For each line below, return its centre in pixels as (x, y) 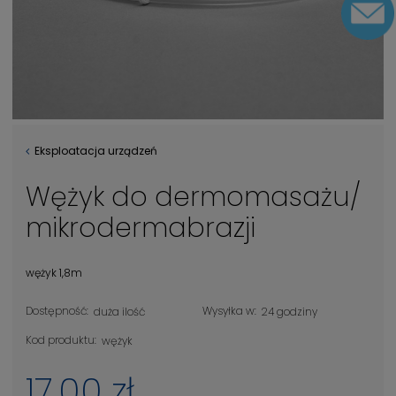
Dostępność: (57, 311)
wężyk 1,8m (54, 273)
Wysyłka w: (229, 311)
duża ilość (119, 312)
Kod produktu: (61, 340)
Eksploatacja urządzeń (96, 151)
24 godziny (289, 312)
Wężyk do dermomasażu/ (193, 197)
